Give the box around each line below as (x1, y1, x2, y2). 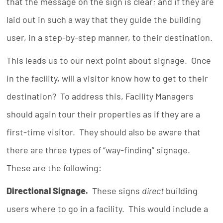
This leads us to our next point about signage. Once (6, 55, 212, 66)
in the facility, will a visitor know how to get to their (6, 73, 209, 84)
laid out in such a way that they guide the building (6, 14, 202, 25)
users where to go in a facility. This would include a (6, 203, 209, 214)
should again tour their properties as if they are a (6, 109, 201, 119)
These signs (88, 185, 142, 196)
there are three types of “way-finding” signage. (6, 144, 193, 155)
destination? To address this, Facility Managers (6, 91, 194, 102)
